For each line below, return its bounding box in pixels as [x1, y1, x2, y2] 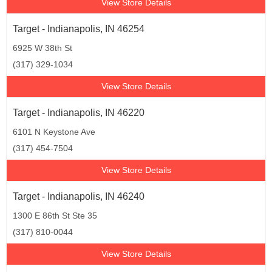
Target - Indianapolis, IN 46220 [13, 107, 144, 118]
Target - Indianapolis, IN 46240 [13, 191, 144, 202]
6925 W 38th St [13, 43, 72, 53]
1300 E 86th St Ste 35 [13, 211, 97, 220]
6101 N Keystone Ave [13, 127, 95, 137]
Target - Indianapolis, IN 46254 [13, 24, 144, 34]
